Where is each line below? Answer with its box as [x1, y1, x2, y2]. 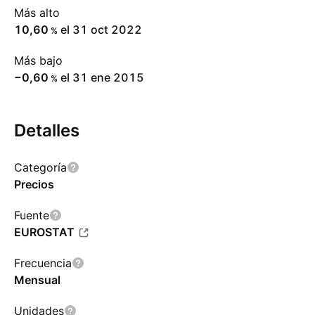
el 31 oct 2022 [60, 22, 142, 37]
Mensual [14, 273, 60, 287]
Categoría [14, 160, 67, 174]
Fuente [14, 208, 49, 222]
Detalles [14, 120, 79, 141]
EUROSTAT [14, 225, 75, 239]
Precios [14, 177, 54, 191]
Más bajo [14, 53, 63, 67]
